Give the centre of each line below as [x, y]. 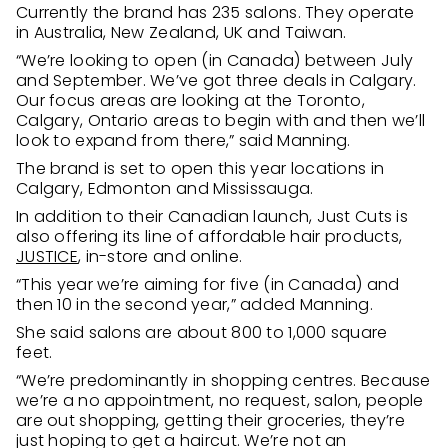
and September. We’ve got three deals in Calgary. [216, 80]
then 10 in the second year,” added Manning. [195, 304]
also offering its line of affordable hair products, [209, 236]
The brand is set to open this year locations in [200, 168]
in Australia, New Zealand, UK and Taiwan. [181, 32]
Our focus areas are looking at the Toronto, [191, 100]
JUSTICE [47, 256]
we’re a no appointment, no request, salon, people [220, 400]
